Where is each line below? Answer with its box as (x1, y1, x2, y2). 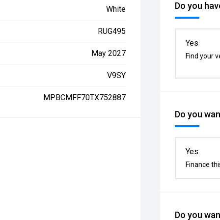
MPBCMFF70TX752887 (43, 93, 126, 102)
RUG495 (98, 27, 126, 36)
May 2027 (91, 49, 126, 58)
